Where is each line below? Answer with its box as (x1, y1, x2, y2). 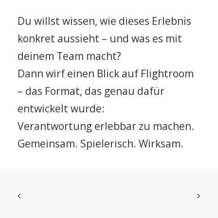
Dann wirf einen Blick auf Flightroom (18, 67, 194, 80)
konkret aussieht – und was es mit (18, 32, 182, 45)
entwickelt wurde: (18, 102, 105, 115)
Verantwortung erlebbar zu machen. (18, 119, 194, 133)
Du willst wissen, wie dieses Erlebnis (18, 14, 191, 28)
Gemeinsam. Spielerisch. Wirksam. (18, 137, 183, 150)
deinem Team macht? (18, 49, 121, 63)
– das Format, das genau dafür (18, 84, 164, 98)
